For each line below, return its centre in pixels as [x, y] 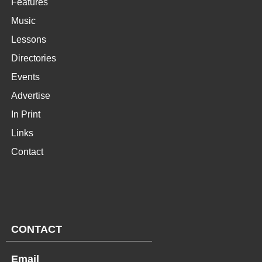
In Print [26, 115]
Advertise [31, 96]
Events [25, 77]
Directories [34, 58]
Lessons [29, 40]
